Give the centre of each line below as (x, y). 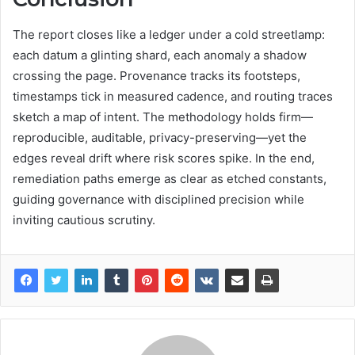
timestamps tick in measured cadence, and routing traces (173, 96)
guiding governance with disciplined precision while (158, 199)
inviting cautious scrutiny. (84, 219)
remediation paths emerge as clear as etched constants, (170, 178)
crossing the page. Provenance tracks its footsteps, (157, 75)
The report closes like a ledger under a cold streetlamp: (169, 34)
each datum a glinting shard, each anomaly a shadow (160, 55)
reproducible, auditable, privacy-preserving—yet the (160, 137)
